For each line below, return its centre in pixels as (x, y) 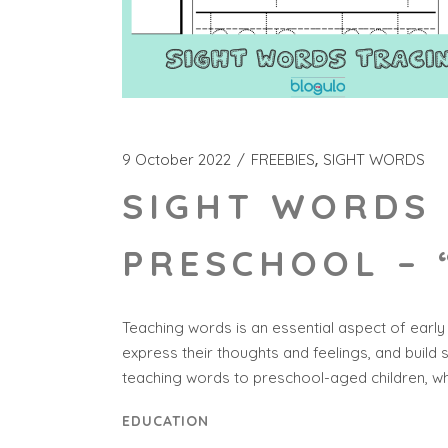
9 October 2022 (176, 159)
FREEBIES (283, 159)
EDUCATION (165, 421)
